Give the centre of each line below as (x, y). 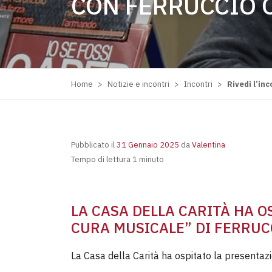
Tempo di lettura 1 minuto (117, 159)
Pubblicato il (94, 145)
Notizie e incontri (138, 84)
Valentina (208, 145)
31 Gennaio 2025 (148, 145)
